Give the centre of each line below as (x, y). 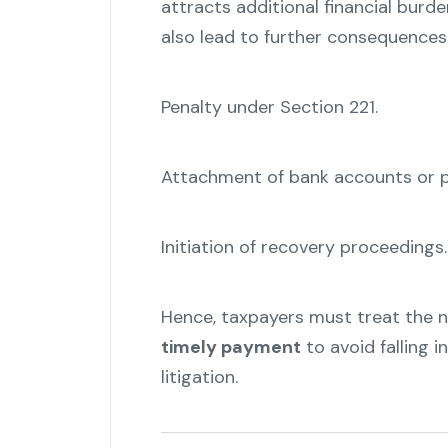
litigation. (201, 377)
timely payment (230, 347)
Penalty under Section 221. (269, 107)
